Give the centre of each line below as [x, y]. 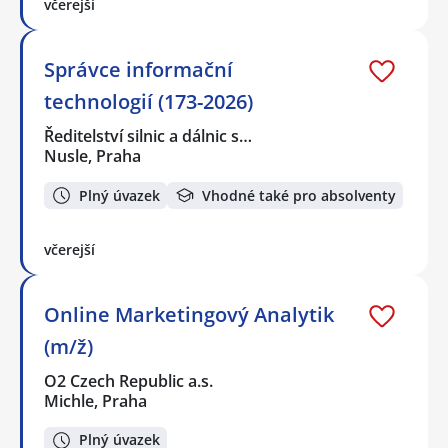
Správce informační [138, 70]
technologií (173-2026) [148, 102]
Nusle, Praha [92, 156]
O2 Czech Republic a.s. [129, 380]
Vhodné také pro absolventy [299, 195]
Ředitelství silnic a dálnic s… [149, 136]
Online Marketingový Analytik [189, 314]
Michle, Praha [95, 400]
